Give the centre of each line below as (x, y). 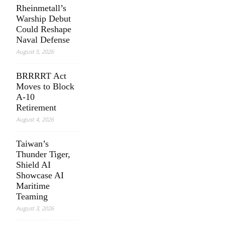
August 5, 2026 (35, 51)
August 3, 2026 (35, 208)
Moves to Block (45, 86)
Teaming (32, 196)
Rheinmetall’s (41, 8)
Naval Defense (43, 40)
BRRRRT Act (41, 76)
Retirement (36, 107)
